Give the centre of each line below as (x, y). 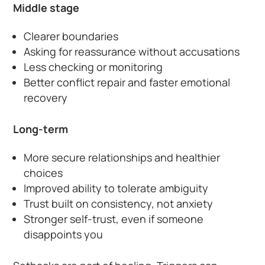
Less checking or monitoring (93, 67)
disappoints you (64, 234)
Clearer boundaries (71, 36)
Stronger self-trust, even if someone (114, 219)
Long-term (41, 129)
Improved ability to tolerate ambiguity (116, 188)
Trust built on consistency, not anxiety (119, 203)
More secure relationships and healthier (122, 157)
